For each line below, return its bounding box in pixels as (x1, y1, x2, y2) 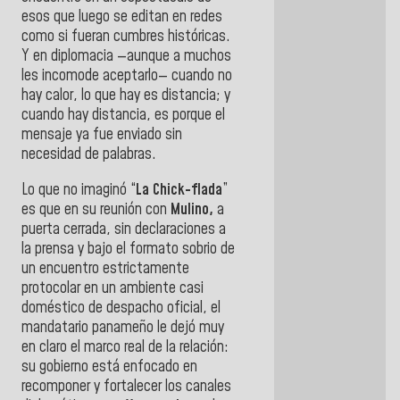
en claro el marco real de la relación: (21, 336, 229, 358)
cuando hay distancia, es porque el (21, 104, 225, 126)
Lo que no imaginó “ (21, 179, 136, 201)
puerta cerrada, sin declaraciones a (21, 218, 226, 240)
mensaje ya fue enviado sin (21, 123, 182, 146)
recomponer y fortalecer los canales (21, 375, 231, 397)
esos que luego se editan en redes (21, 5, 222, 28)
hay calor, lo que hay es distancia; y (21, 84, 230, 106)
